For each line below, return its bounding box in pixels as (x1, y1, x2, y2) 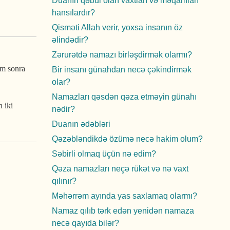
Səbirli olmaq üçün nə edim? (52, 149, 156, 158)
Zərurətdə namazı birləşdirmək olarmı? (52, 50, 192, 59)
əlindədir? (52, 35, 88, 44)
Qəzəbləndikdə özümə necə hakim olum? (52, 135, 203, 143)
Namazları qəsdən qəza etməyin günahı (52, 92, 197, 101)
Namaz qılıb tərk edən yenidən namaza (52, 206, 194, 215)
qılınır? (52, 177, 76, 185)
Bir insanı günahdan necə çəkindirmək (52, 65, 191, 74)
